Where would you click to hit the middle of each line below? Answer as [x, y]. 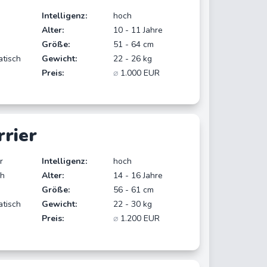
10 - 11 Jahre [138, 30]
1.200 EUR [139, 219]
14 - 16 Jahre [138, 176]
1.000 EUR [139, 73]
